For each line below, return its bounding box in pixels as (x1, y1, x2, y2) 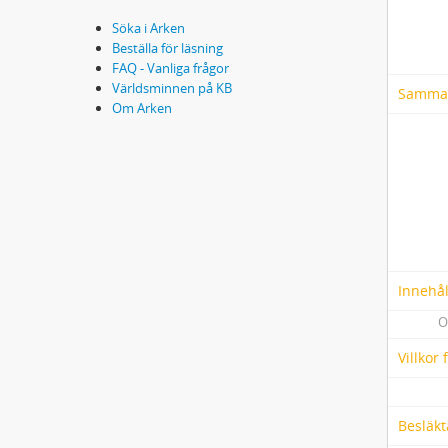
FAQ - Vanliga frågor (112, 59, 229, 78)
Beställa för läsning (112, 39, 223, 58)
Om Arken (112, 99, 172, 118)
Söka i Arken (112, 19, 185, 38)
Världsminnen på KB (112, 79, 232, 98)
